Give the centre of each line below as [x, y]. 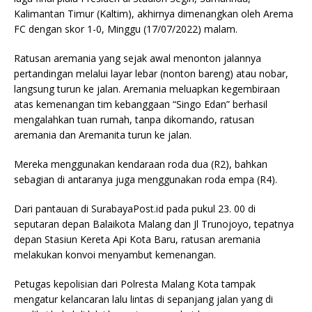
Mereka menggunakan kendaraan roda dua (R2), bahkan [141, 164]
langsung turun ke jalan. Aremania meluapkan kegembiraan [147, 89]
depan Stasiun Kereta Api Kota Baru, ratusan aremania [137, 240]
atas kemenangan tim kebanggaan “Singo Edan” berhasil [141, 104]
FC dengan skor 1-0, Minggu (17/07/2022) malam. [126, 29]
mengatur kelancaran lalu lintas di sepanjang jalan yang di [143, 299]
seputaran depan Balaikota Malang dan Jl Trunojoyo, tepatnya [154, 224]
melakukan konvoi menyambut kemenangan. [115, 255]
